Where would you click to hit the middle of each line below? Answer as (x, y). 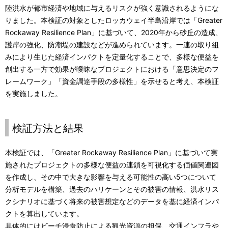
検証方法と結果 (48, 128)
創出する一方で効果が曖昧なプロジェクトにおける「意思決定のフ (112, 69)
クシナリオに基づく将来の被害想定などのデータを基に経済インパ (112, 201)
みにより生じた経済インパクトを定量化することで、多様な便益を (112, 56)
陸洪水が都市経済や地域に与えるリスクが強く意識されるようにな (112, 8)
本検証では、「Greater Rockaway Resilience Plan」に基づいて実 (111, 152)
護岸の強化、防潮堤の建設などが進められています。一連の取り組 (112, 44)
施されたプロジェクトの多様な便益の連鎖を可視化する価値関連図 (112, 164)
